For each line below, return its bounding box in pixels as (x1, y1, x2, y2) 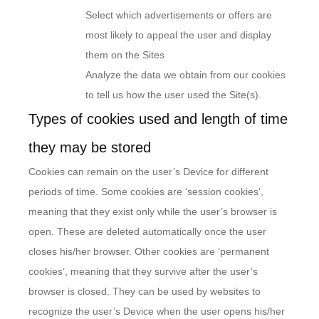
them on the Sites (85, 49, 164, 61)
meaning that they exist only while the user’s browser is (28, 206, 277, 217)
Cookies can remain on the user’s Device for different (28, 166, 268, 177)
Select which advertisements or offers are (85, 9, 272, 21)
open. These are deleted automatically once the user (28, 226, 266, 237)
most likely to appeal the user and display (85, 29, 271, 41)
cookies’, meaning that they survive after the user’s (28, 266, 258, 277)
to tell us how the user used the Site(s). (85, 89, 261, 100)
